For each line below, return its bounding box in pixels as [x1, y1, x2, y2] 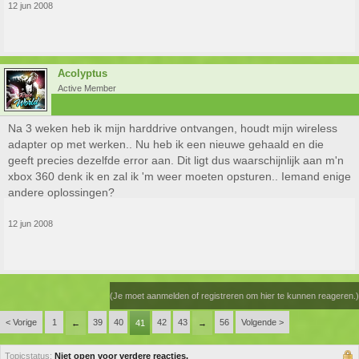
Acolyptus [58, 67, 107, 79]
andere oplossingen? [8, 186, 115, 199]
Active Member [58, 83, 116, 93]
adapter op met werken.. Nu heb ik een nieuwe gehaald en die [8, 138, 324, 151]
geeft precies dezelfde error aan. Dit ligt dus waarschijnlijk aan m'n [8, 154, 344, 167]
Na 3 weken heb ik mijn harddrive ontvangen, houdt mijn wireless [8, 122, 337, 135]
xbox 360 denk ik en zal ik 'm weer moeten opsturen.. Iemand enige [8, 170, 351, 183]
